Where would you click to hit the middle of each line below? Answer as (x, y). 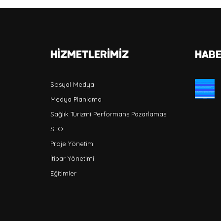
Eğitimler (63, 173)
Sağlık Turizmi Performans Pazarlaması (109, 114)
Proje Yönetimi (73, 144)
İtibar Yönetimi (72, 159)
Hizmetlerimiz (90, 54)
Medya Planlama (76, 99)
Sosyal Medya (72, 85)
